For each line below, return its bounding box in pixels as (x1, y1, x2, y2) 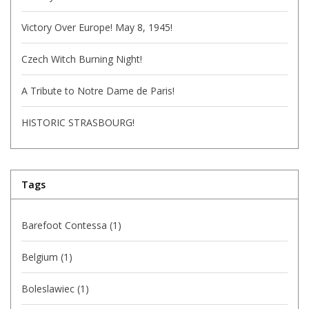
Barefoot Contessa (21, 218, 110, 232)
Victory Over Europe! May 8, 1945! (21, 20, 172, 34)
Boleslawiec (21, 281, 77, 295)
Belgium (21, 250, 61, 263)
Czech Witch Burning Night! (21, 52, 142, 66)
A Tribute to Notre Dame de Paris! (21, 83, 175, 97)
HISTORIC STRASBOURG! (21, 115, 134, 129)
